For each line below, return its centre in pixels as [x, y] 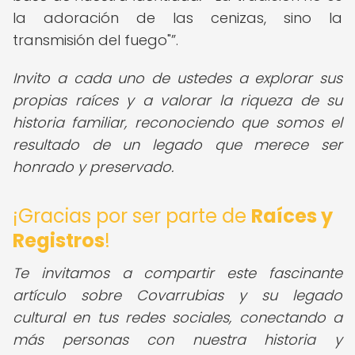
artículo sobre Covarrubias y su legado [177, 295]
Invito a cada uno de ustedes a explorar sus [177, 78]
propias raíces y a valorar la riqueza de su [177, 100]
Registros [59, 240]
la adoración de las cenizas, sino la [177, 18]
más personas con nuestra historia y [177, 340]
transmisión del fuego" [92, 40]
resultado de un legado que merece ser [177, 145]
